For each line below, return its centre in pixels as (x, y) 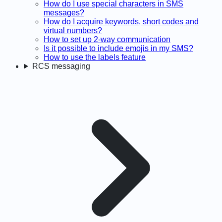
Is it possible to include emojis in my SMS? (118, 48)
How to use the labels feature (95, 57)
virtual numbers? (73, 30)
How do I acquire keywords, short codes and (121, 22)
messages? (64, 13)
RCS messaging (61, 66)
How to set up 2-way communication (107, 39)
